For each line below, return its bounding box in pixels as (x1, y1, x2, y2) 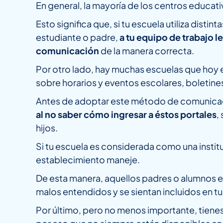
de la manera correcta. (99, 44, 194, 56)
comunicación (36, 44, 99, 56)
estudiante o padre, (36, 31, 119, 43)
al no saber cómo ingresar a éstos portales (36, 108, 217, 120)
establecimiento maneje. (36, 153, 140, 165)
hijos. (36, 121, 58, 133)
